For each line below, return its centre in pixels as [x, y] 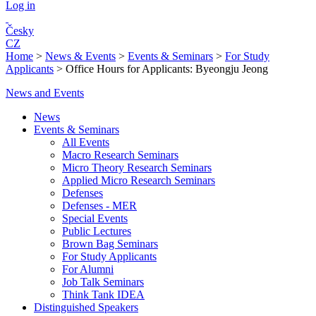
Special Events [95, 218]
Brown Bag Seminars [110, 244]
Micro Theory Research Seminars [137, 168]
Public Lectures [97, 231]
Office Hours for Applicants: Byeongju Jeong [167, 69]
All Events [86, 142]
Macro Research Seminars [120, 155]
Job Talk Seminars [103, 282]
